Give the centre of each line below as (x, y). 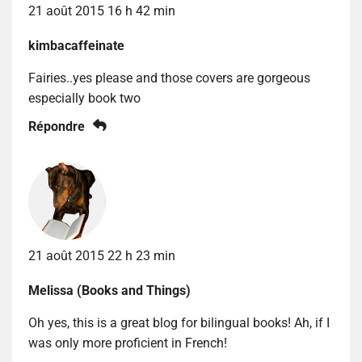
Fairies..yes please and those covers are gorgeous (169, 78)
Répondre (57, 126)
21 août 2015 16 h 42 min (102, 11)
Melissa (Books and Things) (109, 290)
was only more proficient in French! (128, 343)
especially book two (84, 98)
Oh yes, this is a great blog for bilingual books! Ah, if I (179, 322)
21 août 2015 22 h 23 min (102, 255)
